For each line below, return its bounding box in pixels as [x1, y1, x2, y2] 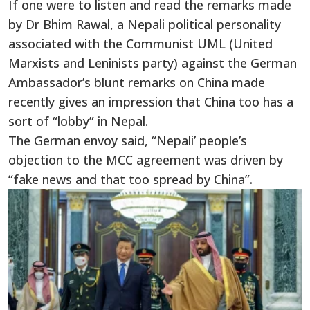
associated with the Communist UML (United [8, 35, 273, 52]
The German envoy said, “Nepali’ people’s [8, 131, 247, 149]
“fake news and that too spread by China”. [8, 170, 253, 188]
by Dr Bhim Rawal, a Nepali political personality [8, 15, 281, 33]
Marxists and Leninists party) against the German [8, 54, 297, 71]
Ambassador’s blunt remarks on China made [8, 73, 265, 91]
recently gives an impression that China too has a [8, 93, 293, 110]
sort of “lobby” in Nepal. [8, 112, 148, 129]
